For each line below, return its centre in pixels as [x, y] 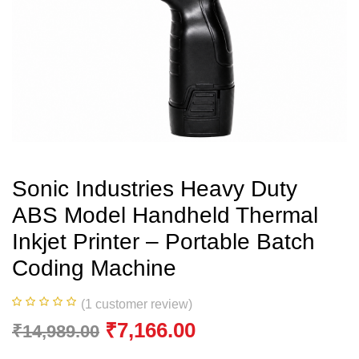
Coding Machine [94, 268]
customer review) [142, 304]
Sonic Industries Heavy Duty [155, 189]
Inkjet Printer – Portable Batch [163, 242]
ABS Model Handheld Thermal [165, 215]
